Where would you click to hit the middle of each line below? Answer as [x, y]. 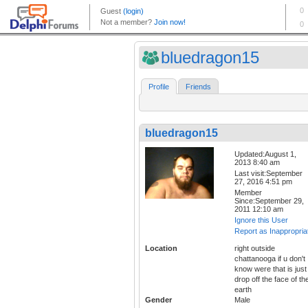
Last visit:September [268, 174]
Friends [198, 87]
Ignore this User [261, 220]
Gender [158, 300]
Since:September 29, [269, 201]
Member [248, 193]
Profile [159, 87]
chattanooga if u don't [270, 259]
